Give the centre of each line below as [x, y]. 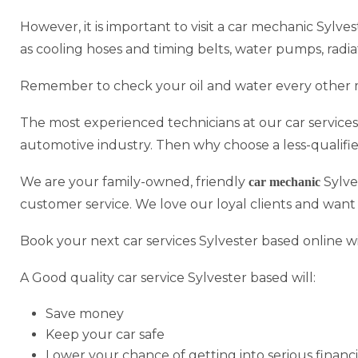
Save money [85, 313]
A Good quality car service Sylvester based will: [168, 277]
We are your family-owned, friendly [134, 181]
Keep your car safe [105, 334]
